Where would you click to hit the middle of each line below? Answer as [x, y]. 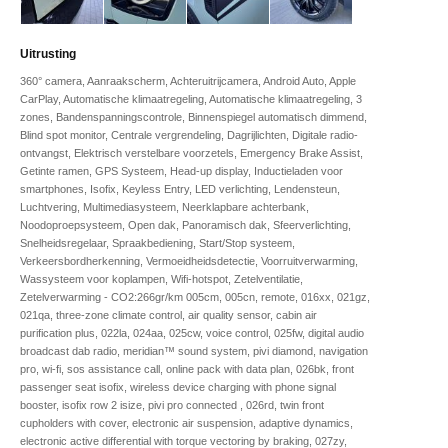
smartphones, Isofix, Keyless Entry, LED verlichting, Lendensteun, [180, 188]
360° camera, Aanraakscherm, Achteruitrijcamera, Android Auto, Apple [188, 80]
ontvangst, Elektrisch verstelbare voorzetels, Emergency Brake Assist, [191, 152]
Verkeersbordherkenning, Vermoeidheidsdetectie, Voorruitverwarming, [189, 260]
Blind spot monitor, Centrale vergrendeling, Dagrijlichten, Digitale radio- [189, 134]
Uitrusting [48, 53]
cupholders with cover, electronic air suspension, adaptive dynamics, [186, 422]
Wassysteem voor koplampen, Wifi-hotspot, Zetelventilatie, [161, 278]
